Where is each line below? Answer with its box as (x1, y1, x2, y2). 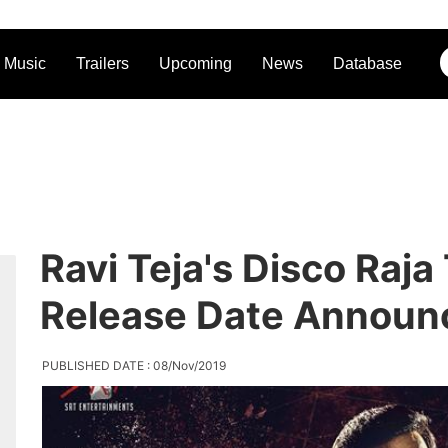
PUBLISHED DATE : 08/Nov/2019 (41, 358, 226, 373)
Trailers (75, 55, 129, 72)
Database (332, 55, 402, 72)
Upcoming (158, 55, 232, 72)
